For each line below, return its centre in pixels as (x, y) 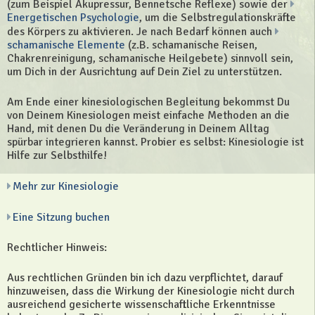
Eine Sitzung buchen (61, 217)
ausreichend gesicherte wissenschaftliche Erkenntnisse (141, 304)
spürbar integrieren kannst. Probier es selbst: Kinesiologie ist (155, 142)
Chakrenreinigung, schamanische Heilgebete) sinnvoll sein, (150, 58)
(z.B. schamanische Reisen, (191, 45)
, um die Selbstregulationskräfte (218, 17)
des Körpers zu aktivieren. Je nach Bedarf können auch (141, 31)
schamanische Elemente (66, 45)
